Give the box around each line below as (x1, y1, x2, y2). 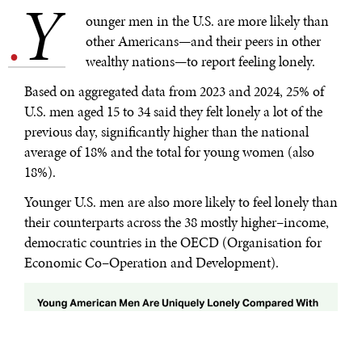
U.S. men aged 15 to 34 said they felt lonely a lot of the (24, 102, 322, 122)
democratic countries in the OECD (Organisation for (24, 233, 322, 253)
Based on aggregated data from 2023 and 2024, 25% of (24, 82, 324, 102)
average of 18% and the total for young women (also (24, 142, 314, 162)
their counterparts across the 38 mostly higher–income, (24, 213, 329, 233)
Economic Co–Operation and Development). (24, 253, 279, 273)
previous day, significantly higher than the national (24, 122, 309, 142)
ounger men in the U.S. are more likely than (86, 11, 329, 32)
